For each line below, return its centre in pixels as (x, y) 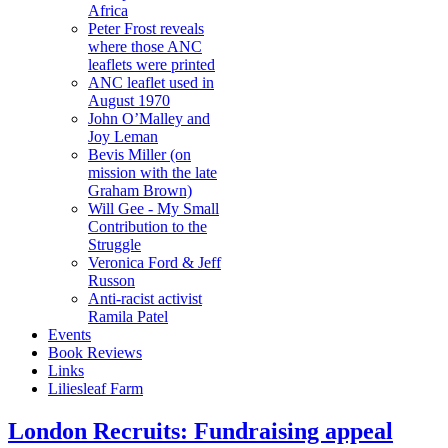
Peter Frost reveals (146, 28)
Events (69, 334)
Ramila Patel (128, 316)
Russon (111, 280)
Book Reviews (95, 352)
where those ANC (145, 46)
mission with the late (152, 172)
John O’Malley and (149, 118)
